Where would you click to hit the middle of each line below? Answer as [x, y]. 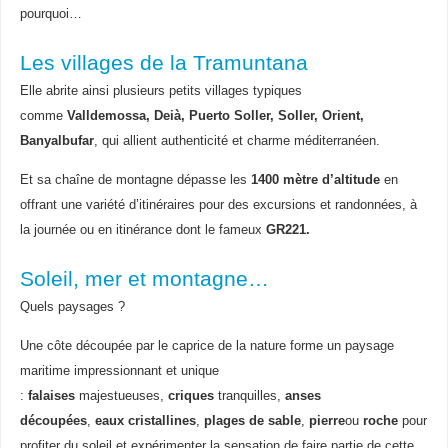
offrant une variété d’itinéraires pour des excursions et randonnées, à [218, 204]
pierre [326, 420]
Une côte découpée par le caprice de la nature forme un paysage [206, 345]
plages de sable [252, 420]
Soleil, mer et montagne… [144, 278]
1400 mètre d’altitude [315, 179]
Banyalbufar [56, 141]
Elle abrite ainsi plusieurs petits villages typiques [160, 91]
